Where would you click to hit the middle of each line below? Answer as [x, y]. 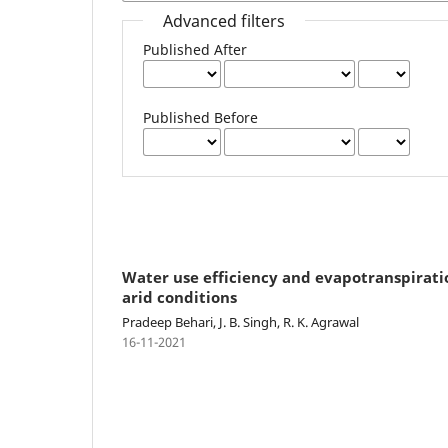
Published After [195, 49]
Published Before [201, 117]
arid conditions [179, 296]
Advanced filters [224, 20]
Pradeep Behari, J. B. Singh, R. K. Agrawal [240, 321]
